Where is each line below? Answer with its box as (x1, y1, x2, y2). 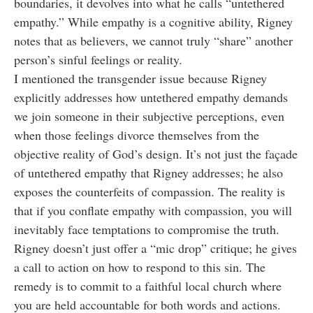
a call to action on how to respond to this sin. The (14, 259, 265, 276)
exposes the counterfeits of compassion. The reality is (14, 183, 285, 201)
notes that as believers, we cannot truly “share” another (14, 32, 293, 50)
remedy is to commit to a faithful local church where (14, 277, 282, 295)
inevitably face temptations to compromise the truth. (14, 221, 279, 238)
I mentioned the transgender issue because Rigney (14, 70, 267, 87)
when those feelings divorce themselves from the (14, 126, 259, 144)
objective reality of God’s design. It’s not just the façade (14, 145, 298, 163)
